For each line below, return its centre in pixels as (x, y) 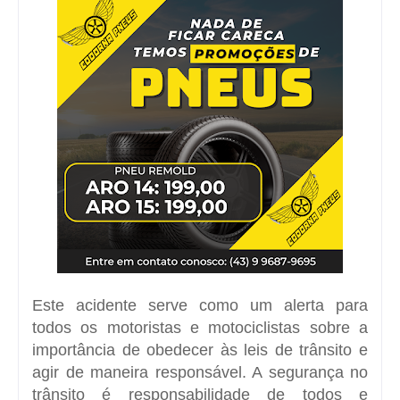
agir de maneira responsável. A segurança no (200, 372)
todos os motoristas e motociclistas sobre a (200, 327)
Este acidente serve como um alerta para (200, 305)
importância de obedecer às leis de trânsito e (200, 350)
